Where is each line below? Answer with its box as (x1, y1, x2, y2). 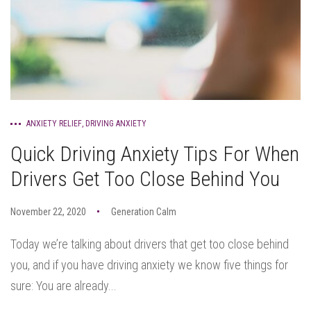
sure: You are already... (10, 278, 117, 293)
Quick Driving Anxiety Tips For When (10, 142, 299, 166)
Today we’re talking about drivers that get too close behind (10, 237, 289, 251)
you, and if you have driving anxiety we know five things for (10, 258, 288, 272)
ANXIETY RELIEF (26, 119, 82, 128)
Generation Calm (111, 206, 176, 217)
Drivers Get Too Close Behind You (10, 167, 280, 191)
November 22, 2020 (10, 206, 86, 217)
